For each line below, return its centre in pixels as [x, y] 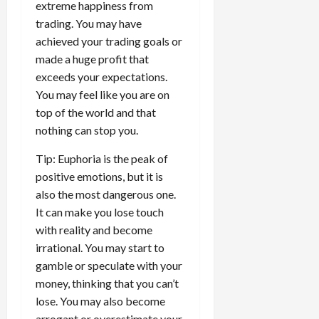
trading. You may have [89, 23]
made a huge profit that [92, 58]
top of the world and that [96, 112]
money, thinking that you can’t [107, 283]
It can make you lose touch [100, 211]
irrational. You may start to [100, 247]
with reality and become [94, 229]
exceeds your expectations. [101, 76]
